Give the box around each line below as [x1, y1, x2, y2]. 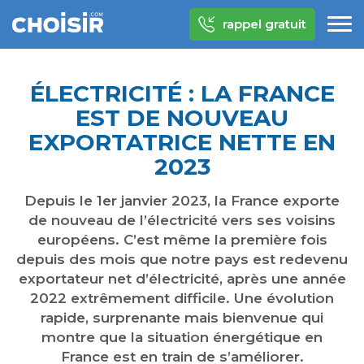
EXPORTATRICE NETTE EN [28, 128, 336, 156]
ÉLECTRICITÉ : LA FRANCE [29, 80, 335, 107]
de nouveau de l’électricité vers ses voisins [28, 212, 336, 228]
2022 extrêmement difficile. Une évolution [30, 290, 334, 306]
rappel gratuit [223, 16, 306, 32]
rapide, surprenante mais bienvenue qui [41, 310, 323, 326]
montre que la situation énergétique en [41, 329, 323, 345]
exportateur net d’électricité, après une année [18, 271, 346, 287]
